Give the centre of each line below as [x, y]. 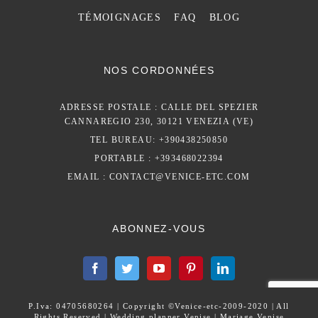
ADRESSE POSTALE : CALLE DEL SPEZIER [159, 108]
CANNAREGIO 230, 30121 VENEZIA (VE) [159, 122]
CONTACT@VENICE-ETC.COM [180, 177]
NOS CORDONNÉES [159, 71]
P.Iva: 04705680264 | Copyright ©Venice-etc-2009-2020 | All [159, 306]
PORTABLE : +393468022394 [159, 159]
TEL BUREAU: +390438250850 [159, 140]
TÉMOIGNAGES [120, 18]
